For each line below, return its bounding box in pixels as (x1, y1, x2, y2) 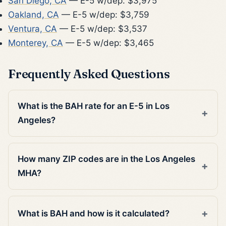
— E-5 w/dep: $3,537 (57, 23, 147, 34)
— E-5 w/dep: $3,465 (63, 37, 154, 48)
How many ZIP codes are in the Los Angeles (18, 154, 196, 164)
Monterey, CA (8, 37, 63, 48)
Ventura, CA (8, 23, 57, 34)
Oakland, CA (8, 9, 59, 20)
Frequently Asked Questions (8, 66, 170, 81)
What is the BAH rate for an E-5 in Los (18, 101, 170, 111)
